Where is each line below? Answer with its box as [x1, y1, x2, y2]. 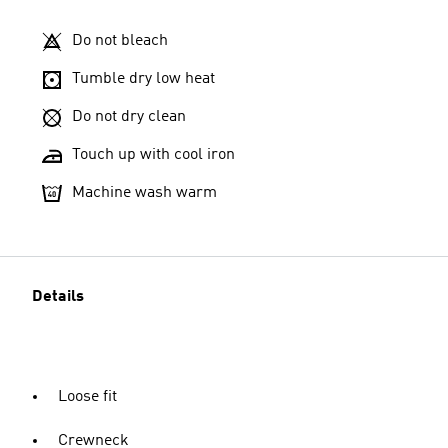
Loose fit [58, 388, 117, 405]
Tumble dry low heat [72, 70, 215, 87]
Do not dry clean [72, 108, 186, 125]
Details [32, 288, 84, 305]
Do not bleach [72, 32, 168, 49]
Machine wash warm [72, 184, 217, 201]
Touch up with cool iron [72, 146, 235, 163]
